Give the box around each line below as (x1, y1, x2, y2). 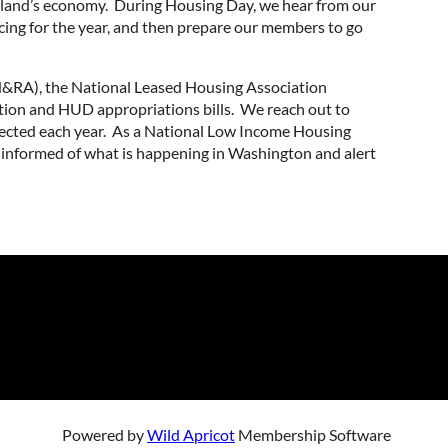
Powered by (62, 424, 147, 444)
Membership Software (235, 424, 391, 444)
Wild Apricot (147, 424, 235, 444)
